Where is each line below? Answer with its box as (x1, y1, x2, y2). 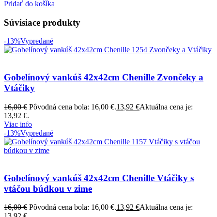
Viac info (4, 120, 32, 128)
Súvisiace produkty (4, 17, 80, 28)
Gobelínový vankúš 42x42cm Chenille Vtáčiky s (4, 172, 194, 183)
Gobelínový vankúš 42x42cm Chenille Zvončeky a (4, 72, 203, 83)
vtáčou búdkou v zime (4, 183, 92, 194)
